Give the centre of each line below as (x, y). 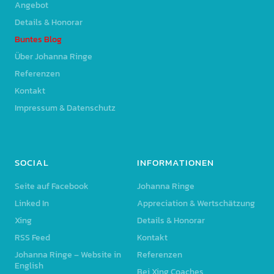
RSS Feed (32, 238)
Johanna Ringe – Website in (68, 255)
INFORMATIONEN (176, 163)
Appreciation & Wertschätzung (196, 204)
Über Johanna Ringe (53, 57)
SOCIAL (31, 163)
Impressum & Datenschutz (65, 108)
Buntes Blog (38, 40)
